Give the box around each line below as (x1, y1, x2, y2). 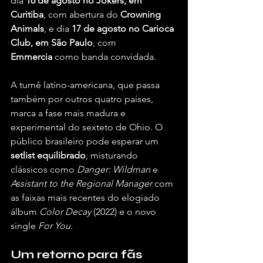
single (11, 220, 38, 232)
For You (38, 220, 70, 232)
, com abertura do (43, 9, 120, 21)
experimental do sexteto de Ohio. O (11, 122, 165, 133)
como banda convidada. (52, 51, 156, 63)
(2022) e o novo (91, 206, 159, 218)
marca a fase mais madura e (11, 107, 128, 119)
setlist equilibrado (11, 150, 86, 161)
